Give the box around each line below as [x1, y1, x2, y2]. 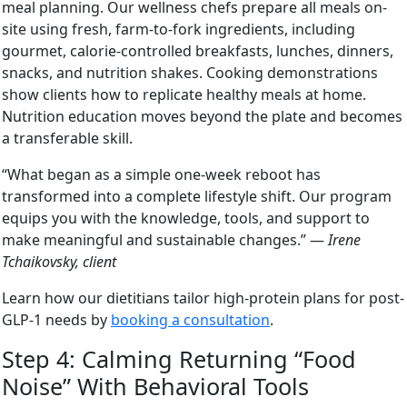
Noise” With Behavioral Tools [2, 370, 309, 402]
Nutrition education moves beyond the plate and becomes [2, 105, 402, 126]
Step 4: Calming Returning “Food [2, 342, 356, 374]
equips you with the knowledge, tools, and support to [2, 207, 370, 228]
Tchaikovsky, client [2, 251, 116, 272]
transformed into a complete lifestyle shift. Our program [2, 185, 392, 206]
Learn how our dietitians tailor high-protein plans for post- [2, 287, 404, 308]
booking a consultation [111, 309, 270, 330]
